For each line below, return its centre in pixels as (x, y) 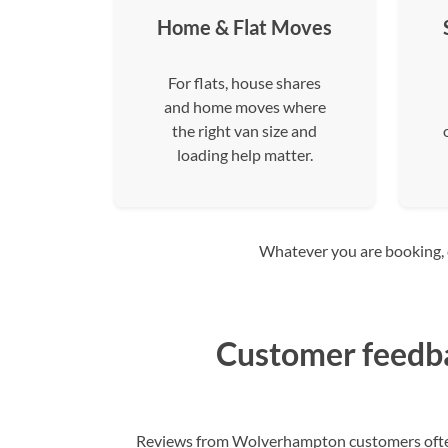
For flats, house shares (244, 82)
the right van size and (244, 130)
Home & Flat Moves (244, 27)
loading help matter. (244, 154)
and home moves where (244, 106)
